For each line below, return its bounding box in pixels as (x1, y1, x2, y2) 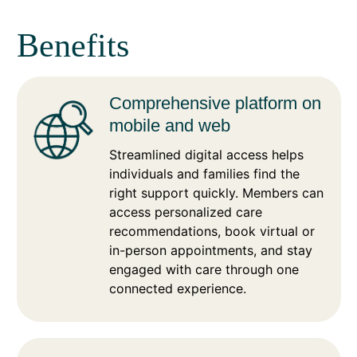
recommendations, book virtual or (109, 222, 315, 239)
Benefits (16, 26, 129, 64)
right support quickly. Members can (109, 184, 324, 201)
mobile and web (109, 115, 230, 135)
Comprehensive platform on (109, 92, 321, 113)
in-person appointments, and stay (109, 241, 312, 258)
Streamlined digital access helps (109, 146, 304, 163)
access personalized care (109, 203, 262, 220)
